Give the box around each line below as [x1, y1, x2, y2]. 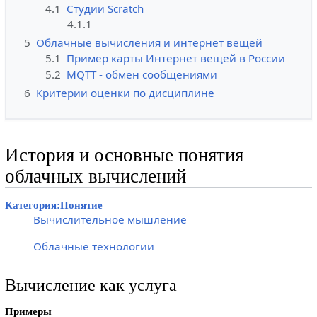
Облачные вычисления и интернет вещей [35, 35, 263, 50]
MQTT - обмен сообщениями [67, 67, 218, 82]
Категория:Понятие [4, 198, 103, 211]
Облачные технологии [33, 238, 154, 253]
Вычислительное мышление [33, 212, 187, 227]
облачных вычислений [4, 165, 186, 187]
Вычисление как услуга [4, 275, 177, 295]
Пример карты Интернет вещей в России [67, 51, 286, 66]
